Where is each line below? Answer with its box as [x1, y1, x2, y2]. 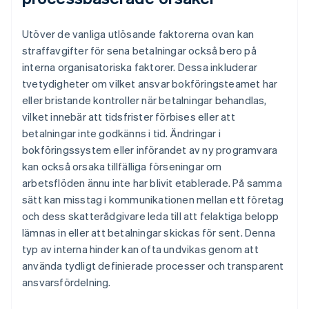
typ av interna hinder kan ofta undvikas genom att [22, 242, 259, 257]
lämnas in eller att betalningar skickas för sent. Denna [22, 226, 276, 240]
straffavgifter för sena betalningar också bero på [22, 43, 257, 58]
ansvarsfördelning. [22, 275, 111, 290]
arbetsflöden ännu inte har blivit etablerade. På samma [22, 176, 282, 190]
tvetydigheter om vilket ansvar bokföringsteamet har [22, 77, 278, 91]
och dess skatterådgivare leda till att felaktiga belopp [22, 209, 279, 223]
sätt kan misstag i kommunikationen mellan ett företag [22, 192, 284, 207]
